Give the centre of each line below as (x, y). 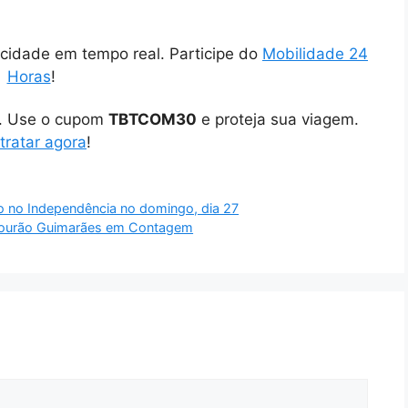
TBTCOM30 (152, 119)
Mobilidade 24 (315, 53)
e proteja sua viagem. (277, 119)
